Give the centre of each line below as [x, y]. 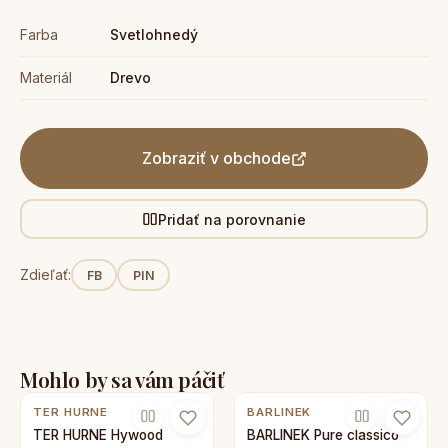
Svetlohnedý [154, 34]
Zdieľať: [45, 274]
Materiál [46, 77]
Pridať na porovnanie [232, 219]
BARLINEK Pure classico [323, 435]
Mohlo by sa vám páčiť [122, 379]
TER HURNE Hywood [98, 435]
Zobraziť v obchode [216, 158]
